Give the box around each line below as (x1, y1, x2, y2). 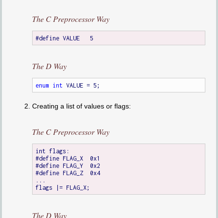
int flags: (36, 147, 70, 155)
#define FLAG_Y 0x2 (36, 162, 84, 169)
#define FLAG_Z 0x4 (36, 169, 84, 177)
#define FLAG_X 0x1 (36, 154, 84, 162)
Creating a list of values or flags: (32, 102, 131, 110)
